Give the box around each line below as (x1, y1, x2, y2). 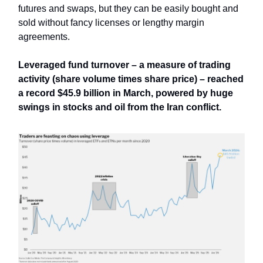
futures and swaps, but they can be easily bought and (18, 4, 238, 14)
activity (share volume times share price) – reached (18, 74, 244, 85)
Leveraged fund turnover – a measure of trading (18, 60, 231, 70)
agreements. (18, 32, 70, 42)
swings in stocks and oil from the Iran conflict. (18, 102, 221, 113)
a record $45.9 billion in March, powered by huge (18, 88, 233, 99)
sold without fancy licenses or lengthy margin (18, 18, 204, 28)
